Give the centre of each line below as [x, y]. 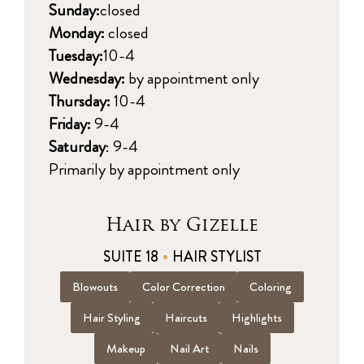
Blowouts [95, 286]
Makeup [126, 348]
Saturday [77, 146]
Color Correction [184, 286]
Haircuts [186, 317]
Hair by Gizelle [182, 224]
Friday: [70, 123]
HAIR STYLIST [217, 256]
